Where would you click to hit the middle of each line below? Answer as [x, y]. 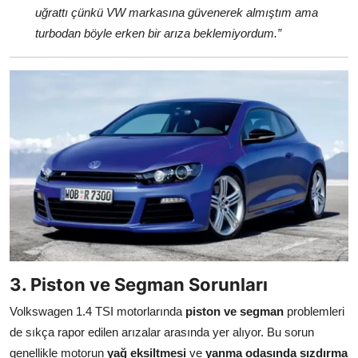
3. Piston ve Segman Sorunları [139, 285]
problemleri [314, 312]
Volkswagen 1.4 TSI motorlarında [97, 312]
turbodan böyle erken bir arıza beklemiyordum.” [158, 34]
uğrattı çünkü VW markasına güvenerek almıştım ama [177, 13]
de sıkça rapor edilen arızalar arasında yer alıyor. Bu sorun [162, 332]
